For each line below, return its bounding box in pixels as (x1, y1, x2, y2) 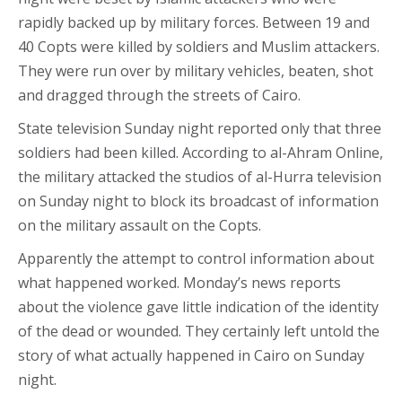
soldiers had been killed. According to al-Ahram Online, (18, 143, 383, 162)
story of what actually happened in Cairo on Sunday (18, 345, 364, 365)
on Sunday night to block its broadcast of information (18, 191, 379, 211)
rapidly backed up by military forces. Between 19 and (18, 13, 370, 32)
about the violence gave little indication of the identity (18, 297, 379, 317)
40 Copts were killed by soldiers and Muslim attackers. (18, 37, 380, 57)
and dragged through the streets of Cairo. (18, 85, 301, 105)
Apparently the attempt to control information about (18, 249, 374, 268)
